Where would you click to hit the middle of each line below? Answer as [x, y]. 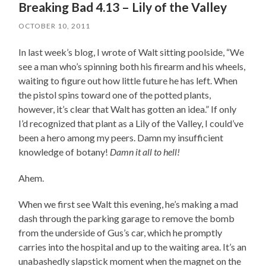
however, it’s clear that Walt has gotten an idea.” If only [128, 109]
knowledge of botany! [64, 151]
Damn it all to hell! [145, 151]
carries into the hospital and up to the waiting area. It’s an [133, 246]
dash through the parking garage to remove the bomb [127, 218]
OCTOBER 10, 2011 [55, 26]
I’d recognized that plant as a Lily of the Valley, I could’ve [131, 123]
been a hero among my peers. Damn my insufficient [121, 137]
